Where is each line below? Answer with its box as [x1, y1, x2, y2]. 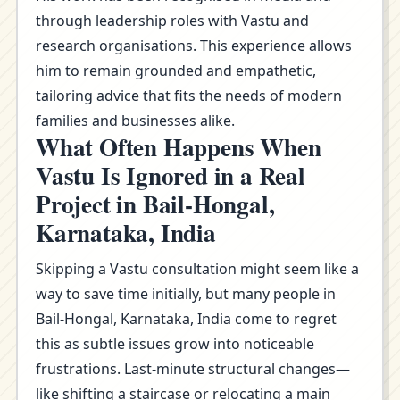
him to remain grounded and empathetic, [36, 61, 316, 80]
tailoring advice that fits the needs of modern [36, 86, 342, 105]
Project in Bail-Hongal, [36, 187, 275, 221]
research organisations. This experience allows [36, 36, 352, 55]
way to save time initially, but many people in [36, 284, 336, 304]
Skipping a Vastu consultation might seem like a [36, 259, 359, 279]
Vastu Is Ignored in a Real [36, 158, 305, 193]
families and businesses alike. [36, 111, 235, 130]
